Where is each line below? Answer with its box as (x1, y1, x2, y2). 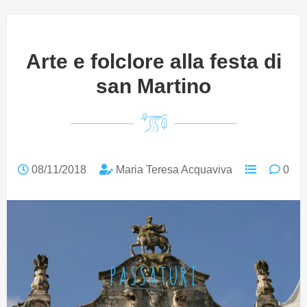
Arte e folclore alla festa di (25, 50, 282, 73)
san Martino (96, 75, 211, 97)
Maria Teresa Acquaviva (113, 164, 232, 175)
